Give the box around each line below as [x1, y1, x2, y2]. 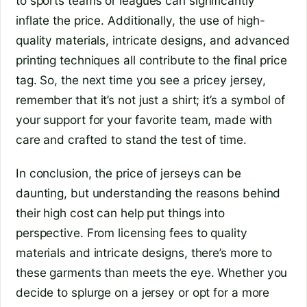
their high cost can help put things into [16, 206, 225, 221]
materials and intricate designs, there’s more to [16, 245, 273, 260]
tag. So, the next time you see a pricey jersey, [16, 73, 267, 88]
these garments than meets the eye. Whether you [16, 265, 288, 280]
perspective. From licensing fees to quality [16, 225, 247, 241]
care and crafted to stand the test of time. [16, 132, 247, 147]
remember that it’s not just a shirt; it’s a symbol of [16, 93, 285, 108]
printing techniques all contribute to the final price [16, 53, 287, 68]
